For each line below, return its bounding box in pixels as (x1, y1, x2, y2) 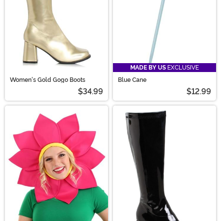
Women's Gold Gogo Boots (10, 76, 85, 84)
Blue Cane (118, 76, 147, 84)
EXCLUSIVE (166, 64, 199, 72)
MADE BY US (130, 64, 166, 72)
